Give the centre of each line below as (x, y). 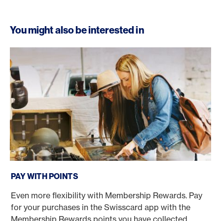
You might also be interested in (77, 30)
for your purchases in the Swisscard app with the (101, 207)
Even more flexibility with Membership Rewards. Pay (107, 195)
